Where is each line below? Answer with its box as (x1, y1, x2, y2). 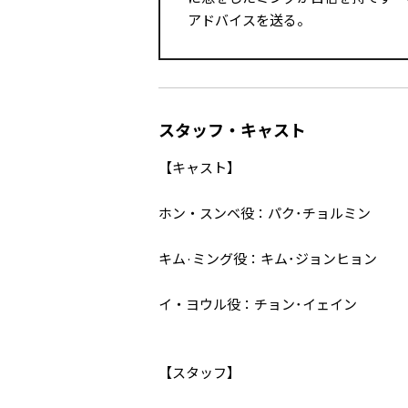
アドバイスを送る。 (188, 10, 311, 29)
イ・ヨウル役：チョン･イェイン (158, 294, 357, 313)
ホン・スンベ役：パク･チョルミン (158, 203, 371, 222)
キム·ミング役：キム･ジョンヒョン (158, 249, 377, 268)
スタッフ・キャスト (158, 117, 306, 141)
